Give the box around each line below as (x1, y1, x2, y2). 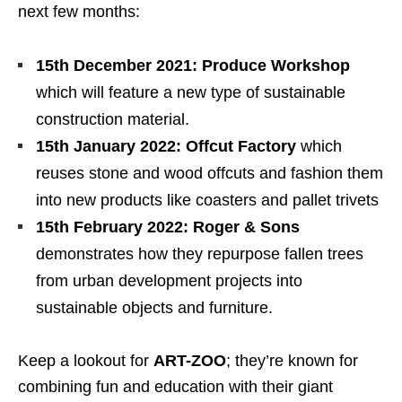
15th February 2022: (36, 218, 188, 237)
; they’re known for (226, 352, 358, 371)
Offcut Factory (186, 137, 301, 156)
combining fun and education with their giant (18, 378, 333, 397)
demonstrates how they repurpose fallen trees (36, 245, 363, 264)
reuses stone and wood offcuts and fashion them (36, 164, 383, 183)
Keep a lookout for (18, 352, 153, 371)
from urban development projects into (36, 272, 302, 291)
